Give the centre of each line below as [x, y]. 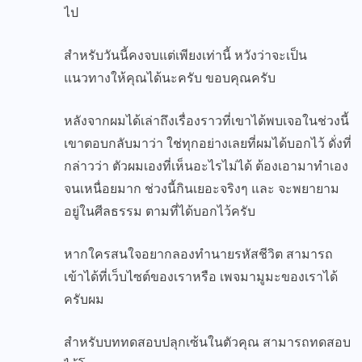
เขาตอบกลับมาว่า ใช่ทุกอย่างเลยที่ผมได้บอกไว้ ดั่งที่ [208, 143]
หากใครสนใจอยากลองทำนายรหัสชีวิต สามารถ [198, 254]
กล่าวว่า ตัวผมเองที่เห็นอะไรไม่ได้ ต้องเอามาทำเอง [206, 166]
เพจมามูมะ [250, 276]
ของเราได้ [309, 276]
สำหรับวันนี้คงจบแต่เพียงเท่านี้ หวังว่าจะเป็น [185, 55]
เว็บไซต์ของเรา [150, 276]
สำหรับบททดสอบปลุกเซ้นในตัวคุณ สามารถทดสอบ [207, 342]
